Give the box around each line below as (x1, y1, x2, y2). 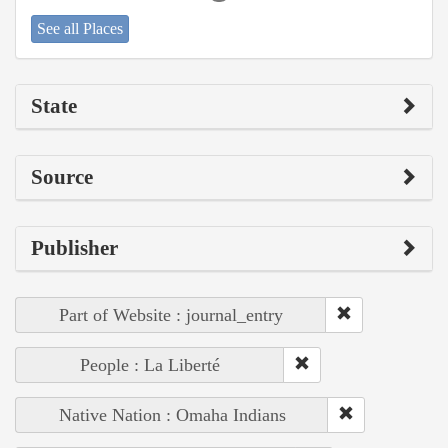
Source (31, 165, 93, 190)
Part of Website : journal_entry (59, 305, 283, 326)
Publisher (31, 236, 118, 261)
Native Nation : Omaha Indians (58, 405, 286, 426)
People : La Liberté (80, 355, 220, 376)
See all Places (37, 20, 123, 38)
